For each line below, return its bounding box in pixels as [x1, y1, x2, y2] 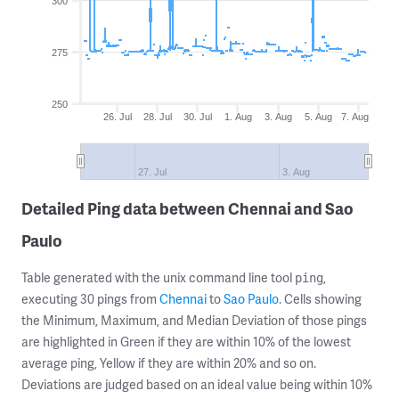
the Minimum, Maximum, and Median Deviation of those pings [21, 312, 367, 329]
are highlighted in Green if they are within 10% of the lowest [21, 333, 351, 350]
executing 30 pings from [21, 290, 159, 307]
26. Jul [102, 111, 132, 122]
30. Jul [183, 111, 213, 122]
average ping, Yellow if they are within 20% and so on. [21, 354, 316, 371]
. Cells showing [279, 290, 362, 307]
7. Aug [341, 111, 369, 122]
